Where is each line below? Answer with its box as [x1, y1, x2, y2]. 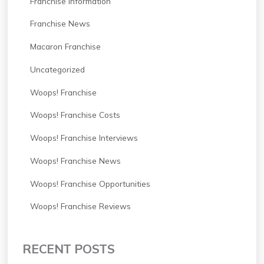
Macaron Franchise [29, 41, 101, 52]
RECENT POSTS [22, 240, 115, 256]
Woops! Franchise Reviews [29, 201, 131, 212]
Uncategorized [29, 64, 85, 74]
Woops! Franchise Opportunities [29, 178, 150, 189]
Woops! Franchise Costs [29, 110, 120, 120]
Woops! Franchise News [29, 155, 121, 166]
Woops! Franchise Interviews [29, 133, 138, 143]
